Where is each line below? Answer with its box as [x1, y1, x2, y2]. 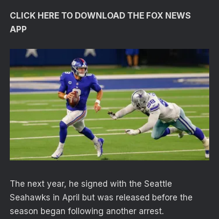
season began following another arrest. [10, 206, 164, 217]
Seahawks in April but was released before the [10, 193, 193, 203]
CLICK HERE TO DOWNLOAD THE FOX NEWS [10, 10, 191, 21]
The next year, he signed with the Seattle [10, 179, 172, 189]
